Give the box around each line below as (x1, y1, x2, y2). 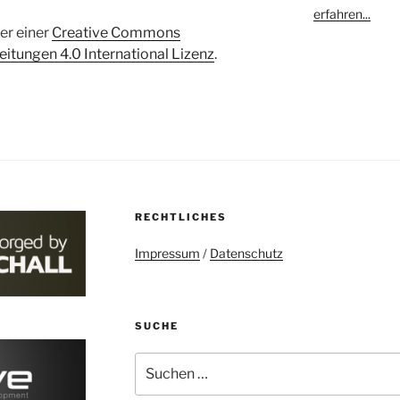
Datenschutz (209, 245, 283, 261)
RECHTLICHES (134, 210, 227, 223)
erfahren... (312, 6, 371, 22)
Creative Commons (52, 23, 180, 41)
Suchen (133, 353, 179, 369)
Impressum (134, 245, 200, 261)
